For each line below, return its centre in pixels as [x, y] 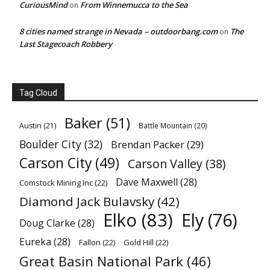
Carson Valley [165, 164]
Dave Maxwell [147, 182]
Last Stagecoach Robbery [66, 44]
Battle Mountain [165, 125]
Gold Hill [139, 242]
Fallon [90, 242]
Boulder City [50, 144]
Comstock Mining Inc [56, 183]
